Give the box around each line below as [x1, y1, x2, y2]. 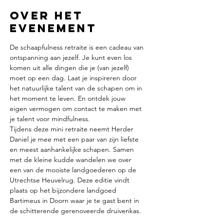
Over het [10, 9, 83, 22]
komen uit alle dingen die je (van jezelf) [10, 63, 131, 72]
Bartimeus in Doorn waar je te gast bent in [10, 196, 141, 205]
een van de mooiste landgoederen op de [10, 165, 138, 174]
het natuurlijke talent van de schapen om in [10, 84, 144, 92]
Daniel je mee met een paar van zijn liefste [10, 135, 141, 144]
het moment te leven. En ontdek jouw [10, 94, 127, 103]
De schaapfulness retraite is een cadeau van [10, 43, 145, 52]
